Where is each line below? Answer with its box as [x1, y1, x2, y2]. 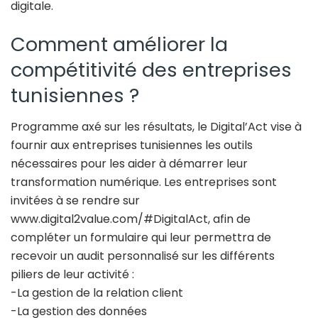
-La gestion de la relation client [11, 285, 183, 302]
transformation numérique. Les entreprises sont [11, 174, 277, 191]
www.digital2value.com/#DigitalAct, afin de [11, 211, 251, 228]
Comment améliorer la [11, 30, 228, 58]
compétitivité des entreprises [11, 55, 292, 84]
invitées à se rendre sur [11, 192, 140, 209]
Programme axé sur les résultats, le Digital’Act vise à [11, 119, 302, 136]
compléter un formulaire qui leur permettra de [11, 229, 271, 246]
